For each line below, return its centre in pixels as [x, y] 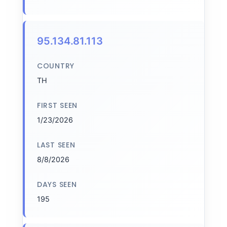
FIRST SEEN [57, 105]
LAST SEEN [56, 145]
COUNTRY [56, 66]
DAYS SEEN [57, 184]
